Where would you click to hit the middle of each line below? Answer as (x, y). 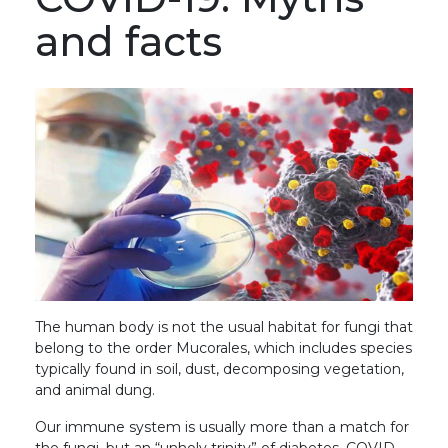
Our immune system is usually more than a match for (222, 426)
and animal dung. (95, 389)
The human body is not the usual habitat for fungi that (224, 326)
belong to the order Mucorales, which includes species (223, 347)
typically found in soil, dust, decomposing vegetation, (219, 368)
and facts (128, 42)
